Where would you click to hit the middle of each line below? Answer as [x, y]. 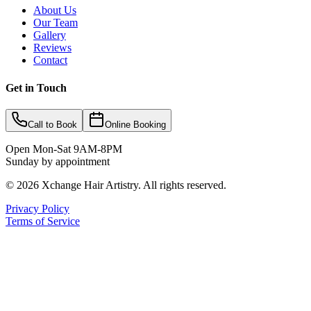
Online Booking [135, 124]
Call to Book [52, 124]
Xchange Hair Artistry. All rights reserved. [133, 185]
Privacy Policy [37, 208]
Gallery [50, 35]
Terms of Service [43, 221]
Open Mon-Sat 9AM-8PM [64, 149]
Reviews [52, 48]
